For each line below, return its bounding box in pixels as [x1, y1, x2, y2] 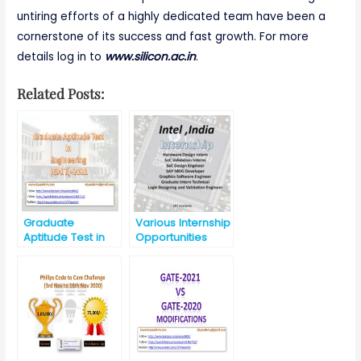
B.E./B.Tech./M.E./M [135, 259, 233, 275]
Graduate [23, 215, 75, 231]
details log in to [17, 49, 106, 65]
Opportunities [135, 230, 208, 246]
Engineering [23, 244, 87, 260]
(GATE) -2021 [23, 259, 92, 275]
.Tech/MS [135, 273, 185, 289]
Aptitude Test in [23, 230, 106, 246]
